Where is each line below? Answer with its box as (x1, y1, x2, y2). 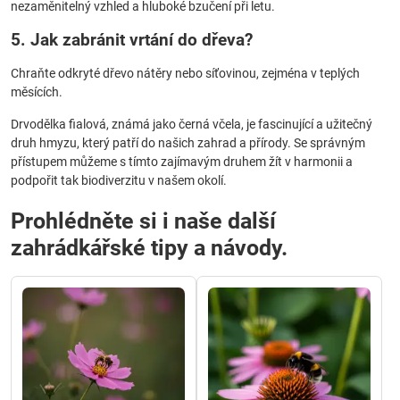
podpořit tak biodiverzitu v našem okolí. (11, 173, 227, 187)
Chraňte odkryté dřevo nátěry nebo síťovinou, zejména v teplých (11, 66, 360, 80)
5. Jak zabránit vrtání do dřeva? (11, 29, 253, 50)
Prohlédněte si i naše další (11, 208, 276, 234)
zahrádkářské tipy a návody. (11, 235, 287, 261)
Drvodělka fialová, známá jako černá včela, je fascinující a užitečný (11, 117, 372, 131)
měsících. (11, 85, 62, 99)
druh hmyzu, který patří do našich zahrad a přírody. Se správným (11, 136, 365, 150)
